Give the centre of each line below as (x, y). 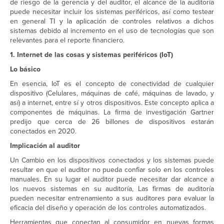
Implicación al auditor (45, 146)
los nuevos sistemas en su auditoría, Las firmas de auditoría (112, 189)
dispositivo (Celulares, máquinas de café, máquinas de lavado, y (112, 93)
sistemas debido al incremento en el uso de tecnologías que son (112, 31)
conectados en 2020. (43, 131)
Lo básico (25, 69)
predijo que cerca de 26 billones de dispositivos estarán (112, 122)
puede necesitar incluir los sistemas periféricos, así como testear (112, 12)
